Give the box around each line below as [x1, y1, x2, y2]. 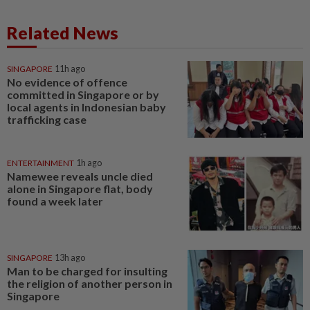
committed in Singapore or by [7, 87, 159, 101]
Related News [7, 21, 118, 43]
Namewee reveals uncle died [7, 170, 153, 183]
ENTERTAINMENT [7, 158, 74, 169]
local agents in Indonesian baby [7, 100, 166, 113]
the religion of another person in [7, 276, 172, 290]
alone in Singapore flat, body [7, 182, 153, 196]
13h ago [55, 252, 85, 263]
